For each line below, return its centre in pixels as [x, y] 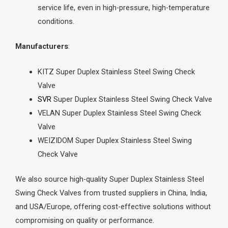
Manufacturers [42, 46]
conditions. [56, 21]
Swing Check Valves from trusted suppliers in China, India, [111, 193]
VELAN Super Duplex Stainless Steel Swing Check [119, 113]
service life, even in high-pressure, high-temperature [123, 7]
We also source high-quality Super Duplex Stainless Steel [110, 179]
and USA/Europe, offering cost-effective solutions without [113, 206]
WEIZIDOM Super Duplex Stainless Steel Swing [115, 141]
